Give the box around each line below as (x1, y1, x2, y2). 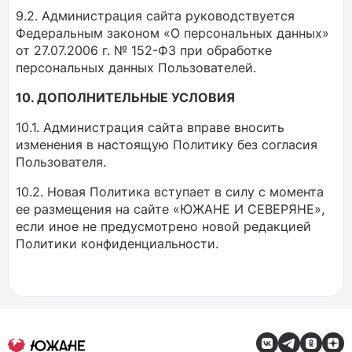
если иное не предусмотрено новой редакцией (16, 218, 311, 234)
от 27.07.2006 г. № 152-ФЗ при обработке (16, 42, 272, 58)
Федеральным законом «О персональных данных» (16, 25, 329, 41)
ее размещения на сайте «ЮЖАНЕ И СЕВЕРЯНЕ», (16, 201, 324, 217)
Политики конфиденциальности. (16, 236, 218, 251)
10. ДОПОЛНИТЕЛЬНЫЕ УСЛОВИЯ (16, 90, 235, 105)
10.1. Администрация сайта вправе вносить (16, 119, 284, 135)
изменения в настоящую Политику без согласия (16, 137, 317, 152)
